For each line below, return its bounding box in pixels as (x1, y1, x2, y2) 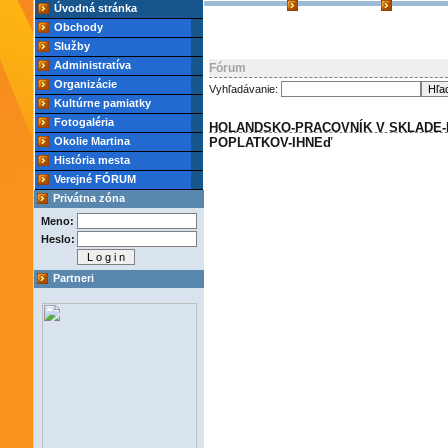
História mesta (54, 154, 130, 166)
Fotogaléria (54, 116, 114, 128)
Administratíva (54, 59, 131, 71)
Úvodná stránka (54, 2, 137, 14)
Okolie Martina (54, 135, 130, 147)
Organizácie (54, 78, 117, 90)
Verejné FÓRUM (54, 173, 136, 185)
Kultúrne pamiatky (54, 97, 151, 109)
